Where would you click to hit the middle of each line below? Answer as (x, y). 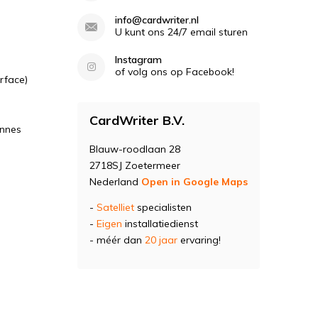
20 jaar (161, 240)
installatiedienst (160, 224)
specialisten (163, 207)
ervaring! (199, 240)
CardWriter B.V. (137, 120)
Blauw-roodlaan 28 (135, 149)
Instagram (138, 60)
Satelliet (115, 207)
